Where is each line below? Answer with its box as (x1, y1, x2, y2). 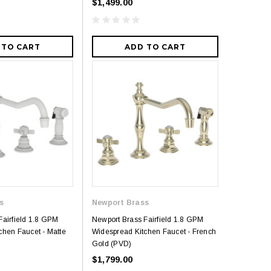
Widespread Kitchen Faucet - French (92, 227, 217, 237)
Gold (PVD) (92, 240, 132, 249)
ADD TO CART (124, 42, 186, 52)
